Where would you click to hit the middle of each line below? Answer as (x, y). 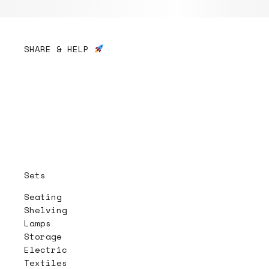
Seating (43, 197)
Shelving (46, 210)
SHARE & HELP (59, 49)
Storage (43, 236)
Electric (48, 249)
